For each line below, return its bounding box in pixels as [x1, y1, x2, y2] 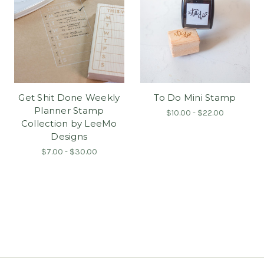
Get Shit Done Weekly [18, 92, 120, 104]
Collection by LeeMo [21, 118, 117, 130]
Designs [51, 131, 88, 143]
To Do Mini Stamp [154, 92, 236, 104]
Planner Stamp [34, 105, 104, 117]
